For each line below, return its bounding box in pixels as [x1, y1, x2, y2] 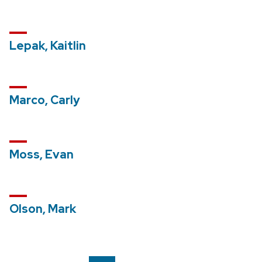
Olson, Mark [9, 201, 76, 217]
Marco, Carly [9, 92, 80, 108]
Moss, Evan [9, 147, 74, 163]
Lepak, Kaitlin [9, 38, 86, 54]
